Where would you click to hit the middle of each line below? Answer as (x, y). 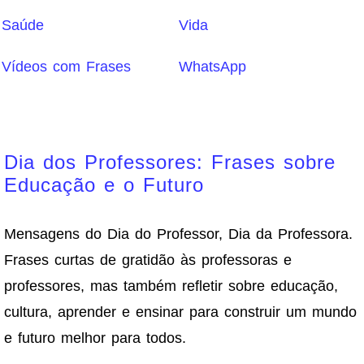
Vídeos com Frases (66, 67)
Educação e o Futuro (104, 184)
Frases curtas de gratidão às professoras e (148, 260)
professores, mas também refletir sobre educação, (171, 286)
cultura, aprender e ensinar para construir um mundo (180, 312)
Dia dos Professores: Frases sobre (170, 162)
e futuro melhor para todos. (95, 338)
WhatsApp (212, 67)
